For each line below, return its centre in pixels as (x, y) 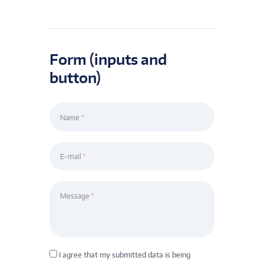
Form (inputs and (108, 59)
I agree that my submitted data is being (125, 255)
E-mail (70, 156)
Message (75, 196)
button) (75, 77)
